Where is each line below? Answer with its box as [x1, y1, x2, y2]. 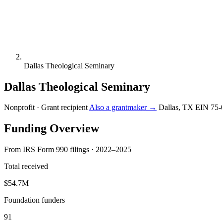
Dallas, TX [159, 103, 193, 112]
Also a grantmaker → [89, 103, 157, 112]
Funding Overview [4, 122, 99, 135]
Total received [4, 162, 48, 171]
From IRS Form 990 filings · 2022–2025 [4, 145, 131, 154]
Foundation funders [4, 196, 65, 205]
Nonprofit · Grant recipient [4, 103, 88, 112]
